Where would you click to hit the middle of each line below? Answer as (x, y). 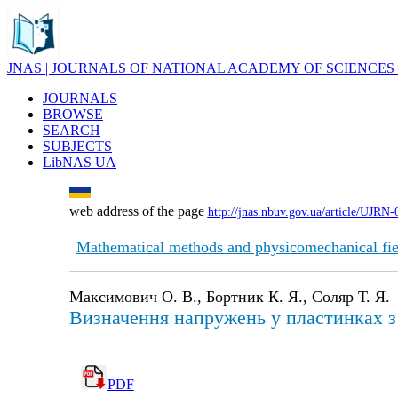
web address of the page (138, 211)
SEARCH (72, 130)
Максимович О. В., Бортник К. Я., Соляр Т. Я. (229, 297)
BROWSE (73, 114)
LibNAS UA (80, 162)
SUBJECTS (77, 146)
